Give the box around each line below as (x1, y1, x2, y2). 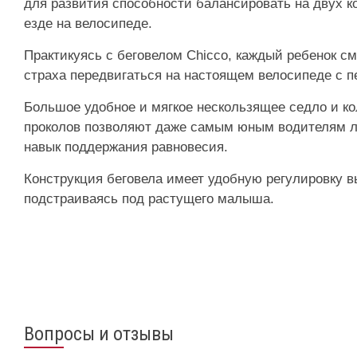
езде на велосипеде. (24, 16, 152, 32)
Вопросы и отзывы (24, 323, 174, 346)
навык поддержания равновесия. (24, 139, 228, 155)
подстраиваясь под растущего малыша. (24, 191, 274, 207)
